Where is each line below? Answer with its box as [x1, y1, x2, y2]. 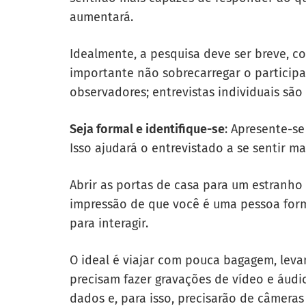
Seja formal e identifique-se [70, 121, 225, 137]
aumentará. [70, 9, 133, 25]
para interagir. [70, 215, 148, 231]
